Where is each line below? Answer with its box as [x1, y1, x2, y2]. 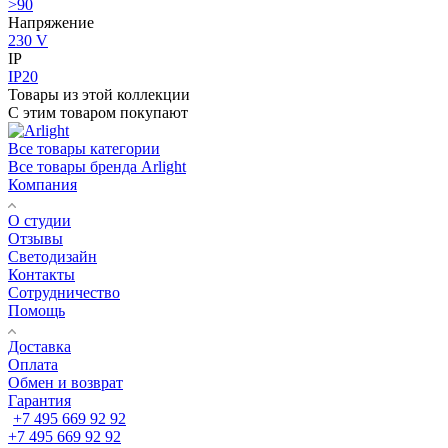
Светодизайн [8, 247, 97, 265]
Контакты [8, 265, 75, 283]
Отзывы [8, 229, 63, 247]
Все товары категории [8, 139, 160, 157]
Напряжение [8, 13, 94, 31]
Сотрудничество [8, 283, 120, 301]
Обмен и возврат [8, 373, 123, 391]
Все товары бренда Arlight [8, 157, 186, 175]
